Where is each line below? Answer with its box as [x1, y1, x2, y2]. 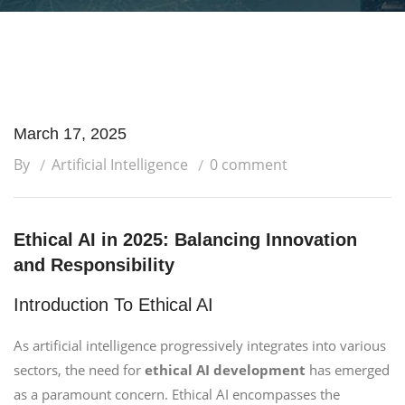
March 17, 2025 [14, 125, 127, 143]
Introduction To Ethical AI [14, 295, 213, 315]
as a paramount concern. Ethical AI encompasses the [14, 385, 340, 403]
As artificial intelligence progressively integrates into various [14, 336, 386, 354]
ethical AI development [145, 361, 306, 379]
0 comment [210, 155, 287, 174]
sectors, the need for [14, 361, 145, 379]
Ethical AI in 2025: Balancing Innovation [14, 230, 357, 250]
